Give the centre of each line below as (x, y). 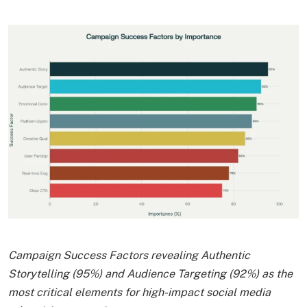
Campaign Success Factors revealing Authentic (129, 255)
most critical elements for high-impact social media (139, 292)
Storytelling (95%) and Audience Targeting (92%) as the (150, 273)
